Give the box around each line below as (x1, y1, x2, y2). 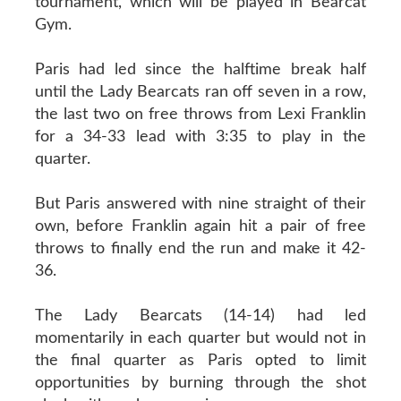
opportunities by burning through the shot (34, 374, 367, 391)
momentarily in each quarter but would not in (34, 329, 367, 346)
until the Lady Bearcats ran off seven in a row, (34, 83, 367, 100)
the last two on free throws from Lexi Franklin (34, 106, 367, 123)
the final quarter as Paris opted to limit (34, 352, 367, 369)
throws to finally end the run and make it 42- (34, 240, 367, 257)
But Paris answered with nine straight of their (34, 195, 367, 212)
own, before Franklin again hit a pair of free (34, 218, 367, 235)
